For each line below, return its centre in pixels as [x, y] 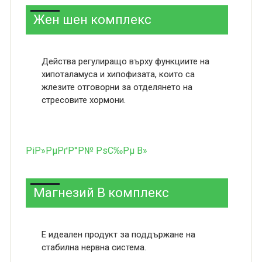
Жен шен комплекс [92, 20]
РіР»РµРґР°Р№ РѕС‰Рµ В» [86, 151]
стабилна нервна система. [94, 247]
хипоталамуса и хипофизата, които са [118, 74]
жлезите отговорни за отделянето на [117, 87]
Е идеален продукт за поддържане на [118, 235]
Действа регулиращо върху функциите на [125, 61]
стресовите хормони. [83, 100]
